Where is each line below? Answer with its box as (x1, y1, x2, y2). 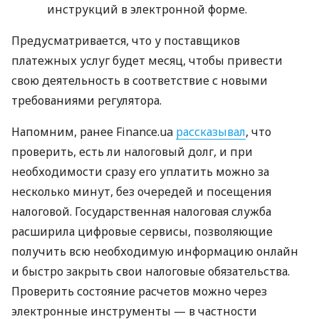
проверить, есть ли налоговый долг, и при (11, 144, 253, 160)
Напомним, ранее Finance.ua (11, 124, 176, 140)
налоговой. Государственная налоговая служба (11, 204, 271, 220)
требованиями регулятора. (11, 93, 162, 109)
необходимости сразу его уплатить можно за (11, 164, 269, 180)
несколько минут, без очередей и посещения (11, 184, 271, 200)
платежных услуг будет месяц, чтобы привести (11, 53, 283, 69)
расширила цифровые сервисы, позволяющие (11, 224, 273, 240)
